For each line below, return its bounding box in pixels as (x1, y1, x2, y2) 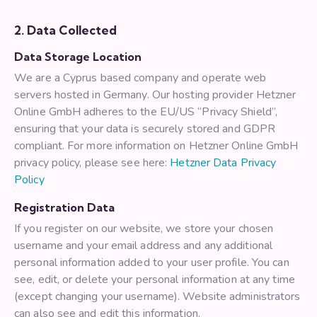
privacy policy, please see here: (14, 155, 171, 171)
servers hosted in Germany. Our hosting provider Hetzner (14, 87, 296, 103)
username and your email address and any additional (14, 238, 273, 254)
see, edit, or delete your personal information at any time (14, 272, 295, 288)
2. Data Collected (14, 23, 117, 38)
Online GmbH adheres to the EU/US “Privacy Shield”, (14, 104, 278, 120)
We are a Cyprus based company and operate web (14, 70, 267, 86)
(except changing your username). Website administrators (14, 289, 301, 305)
